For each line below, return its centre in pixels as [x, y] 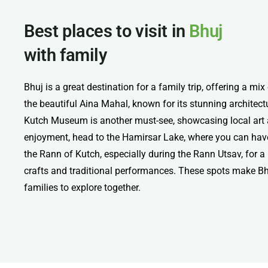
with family [66, 55]
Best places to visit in [107, 31]
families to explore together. [82, 187]
